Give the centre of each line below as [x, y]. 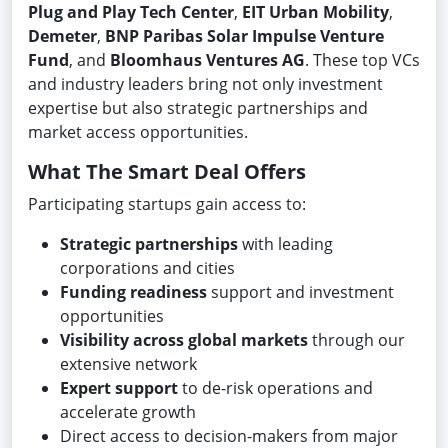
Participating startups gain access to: [167, 203]
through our [356, 339]
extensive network [128, 363]
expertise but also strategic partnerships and [198, 107]
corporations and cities [147, 267]
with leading [285, 243]
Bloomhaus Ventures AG [207, 59]
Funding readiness [133, 291]
